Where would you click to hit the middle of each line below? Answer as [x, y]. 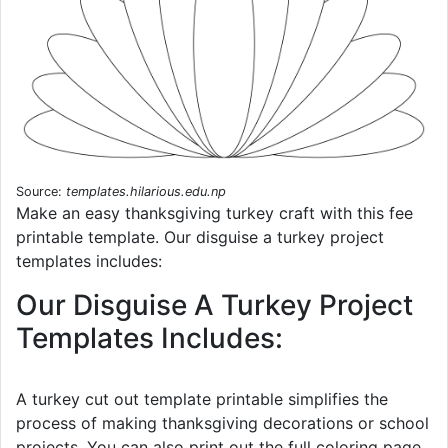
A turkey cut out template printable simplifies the [202, 399]
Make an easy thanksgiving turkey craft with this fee [214, 213]
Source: [41, 192]
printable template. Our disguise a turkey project [200, 237]
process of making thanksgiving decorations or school [222, 423]
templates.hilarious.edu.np [146, 192]
